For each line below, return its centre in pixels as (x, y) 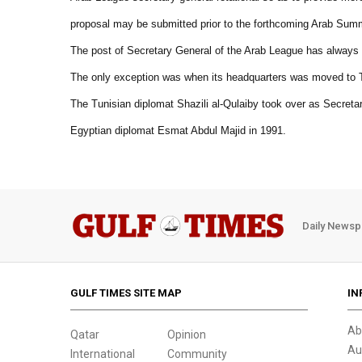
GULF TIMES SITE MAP (126, 293)
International (103, 354)
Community (197, 354)
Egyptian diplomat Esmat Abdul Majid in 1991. (178, 130)
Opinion (187, 335)
